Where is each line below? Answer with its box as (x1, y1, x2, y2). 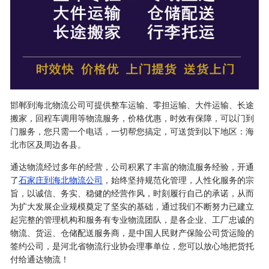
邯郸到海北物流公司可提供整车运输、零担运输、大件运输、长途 (10, 99, 255, 110)
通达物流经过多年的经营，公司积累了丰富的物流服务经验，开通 (10, 161, 255, 172)
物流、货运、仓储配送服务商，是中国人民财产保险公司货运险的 (10, 227, 255, 238)
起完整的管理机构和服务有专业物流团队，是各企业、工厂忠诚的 (10, 214, 255, 225)
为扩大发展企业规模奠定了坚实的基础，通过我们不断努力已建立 (10, 201, 255, 212)
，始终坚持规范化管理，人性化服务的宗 (103, 174, 255, 186)
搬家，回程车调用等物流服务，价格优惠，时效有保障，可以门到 (10, 112, 255, 124)
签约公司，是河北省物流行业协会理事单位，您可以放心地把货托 (10, 240, 255, 252)
